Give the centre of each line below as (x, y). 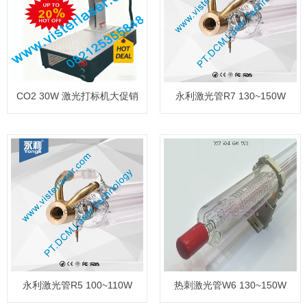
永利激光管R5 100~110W (77, 285)
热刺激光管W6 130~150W (231, 285)
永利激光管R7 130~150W (230, 96)
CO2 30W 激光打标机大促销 (77, 96)
